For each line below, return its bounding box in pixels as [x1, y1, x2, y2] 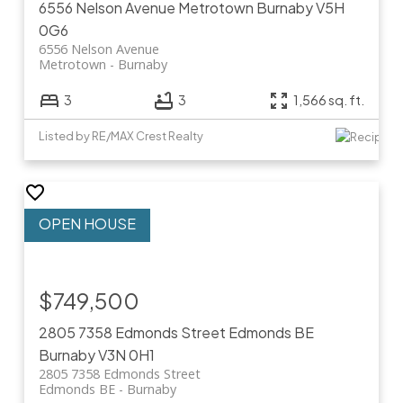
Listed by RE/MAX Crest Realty [38, 129, 203, 144]
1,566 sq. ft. [293, 92, 365, 108]
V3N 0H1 [97, 345, 155, 365]
